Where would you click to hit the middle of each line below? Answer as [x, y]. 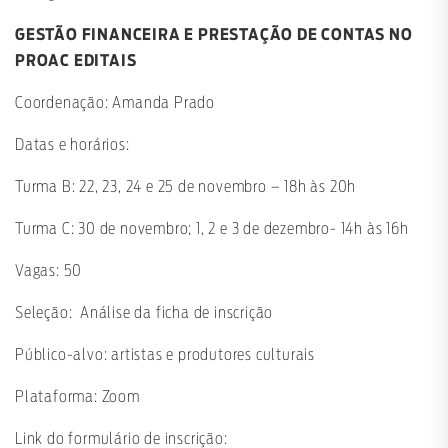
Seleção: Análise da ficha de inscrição [144, 313]
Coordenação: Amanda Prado [115, 103]
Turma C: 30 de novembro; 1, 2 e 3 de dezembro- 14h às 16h [212, 229]
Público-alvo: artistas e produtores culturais [167, 355]
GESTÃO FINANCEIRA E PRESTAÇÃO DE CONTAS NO [214, 35]
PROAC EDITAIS [76, 61]
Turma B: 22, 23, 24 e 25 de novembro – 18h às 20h [186, 187]
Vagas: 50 [49, 271]
